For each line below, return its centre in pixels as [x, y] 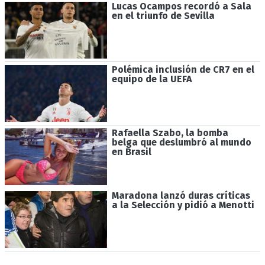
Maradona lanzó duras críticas [181, 196]
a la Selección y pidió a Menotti [183, 205]
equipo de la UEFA [151, 79]
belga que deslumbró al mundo [181, 142]
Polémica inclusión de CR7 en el [183, 70]
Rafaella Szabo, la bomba [170, 132]
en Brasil [131, 151]
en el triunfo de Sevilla [163, 16]
